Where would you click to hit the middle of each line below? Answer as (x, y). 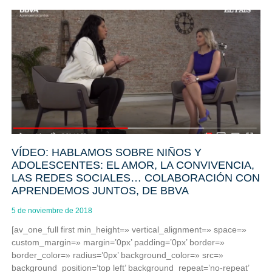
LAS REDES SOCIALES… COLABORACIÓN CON (135, 178)
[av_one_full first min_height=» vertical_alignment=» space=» (129, 229)
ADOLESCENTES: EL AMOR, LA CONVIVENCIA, (133, 165)
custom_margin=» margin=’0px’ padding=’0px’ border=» (118, 242)
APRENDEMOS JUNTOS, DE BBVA (100, 190)
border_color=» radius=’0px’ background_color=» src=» (117, 255)
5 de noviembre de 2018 (52, 210)
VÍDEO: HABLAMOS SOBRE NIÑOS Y (106, 152)
